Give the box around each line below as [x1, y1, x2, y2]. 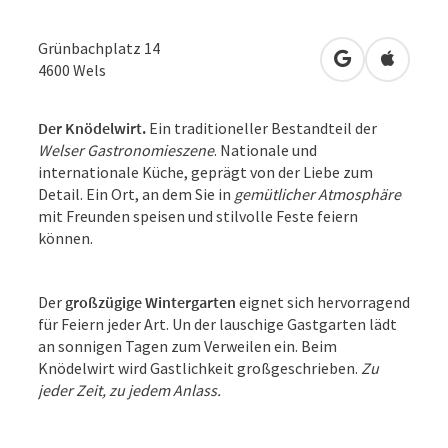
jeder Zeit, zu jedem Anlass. [38, 379, 221, 400]
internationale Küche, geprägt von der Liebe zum [38, 161, 373, 182]
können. [38, 227, 93, 248]
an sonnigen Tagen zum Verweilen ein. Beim [38, 335, 337, 356]
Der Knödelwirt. [38, 117, 146, 138]
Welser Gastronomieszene [38, 139, 214, 160]
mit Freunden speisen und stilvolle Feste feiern [38, 205, 358, 226]
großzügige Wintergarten [65, 291, 236, 312]
